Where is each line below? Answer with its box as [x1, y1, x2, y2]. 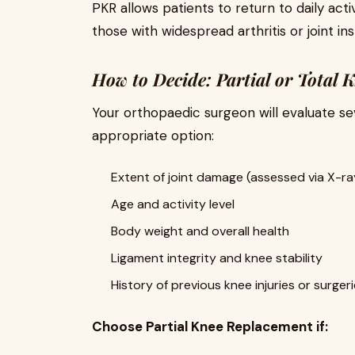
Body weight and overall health [111, 222, 289, 239]
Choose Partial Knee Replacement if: [92, 317, 328, 335]
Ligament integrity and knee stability [111, 249, 323, 266]
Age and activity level [111, 195, 235, 212]
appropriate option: [92, 126, 214, 144]
